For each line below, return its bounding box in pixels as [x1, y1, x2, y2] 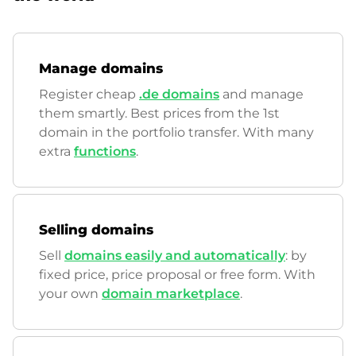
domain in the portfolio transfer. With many [39, 125, 314, 140]
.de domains [139, 87, 219, 102]
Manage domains [39, 60, 163, 76]
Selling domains [39, 222, 153, 238]
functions [74, 144, 136, 159]
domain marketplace [102, 286, 240, 301]
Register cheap [39, 87, 139, 102]
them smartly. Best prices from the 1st [39, 106, 280, 121]
